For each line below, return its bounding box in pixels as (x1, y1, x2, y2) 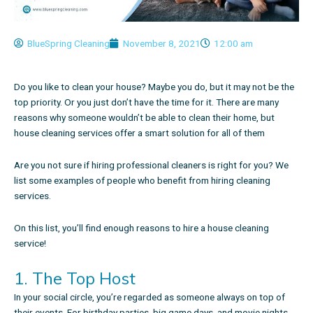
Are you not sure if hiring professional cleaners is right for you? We (14, 159, 289, 171)
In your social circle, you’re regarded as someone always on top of (14, 291, 285, 303)
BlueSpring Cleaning (27, 38, 110, 50)
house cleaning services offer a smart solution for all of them (14, 127, 265, 139)
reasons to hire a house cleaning (136, 222, 269, 234)
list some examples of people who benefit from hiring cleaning (14, 175, 270, 187)
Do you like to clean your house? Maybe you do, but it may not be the (14, 81, 294, 93)
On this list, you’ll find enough (14, 222, 136, 234)
